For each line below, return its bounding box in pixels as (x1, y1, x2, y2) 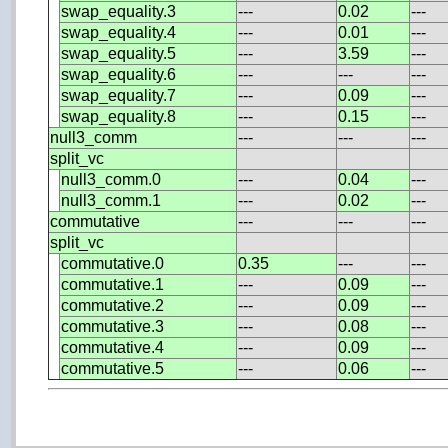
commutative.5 (61, 359, 165, 377)
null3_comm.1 (61, 191, 162, 209)
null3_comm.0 (61, 170, 162, 188)
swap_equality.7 (61, 86, 177, 104)
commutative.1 (61, 275, 165, 293)
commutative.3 (61, 317, 165, 335)
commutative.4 (61, 338, 165, 356)
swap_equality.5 (61, 44, 177, 62)
